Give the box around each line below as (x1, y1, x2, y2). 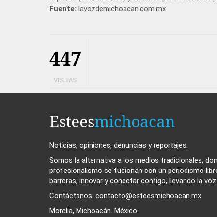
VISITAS (54, 77, 77, 84)
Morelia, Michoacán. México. (49, 206, 139, 216)
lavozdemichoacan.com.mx (77, 4, 166, 14)
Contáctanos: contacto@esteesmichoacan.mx (49, 191, 201, 201)
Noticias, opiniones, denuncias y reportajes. (49, 141, 188, 150)
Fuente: (49, 4, 77, 14)
